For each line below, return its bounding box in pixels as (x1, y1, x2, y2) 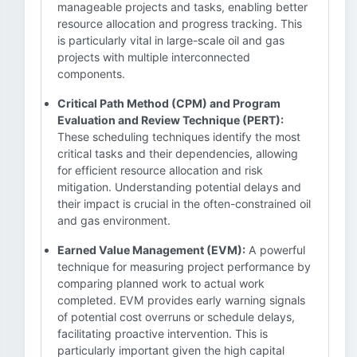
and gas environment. (57, 214, 171, 227)
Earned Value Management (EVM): (57, 243, 245, 257)
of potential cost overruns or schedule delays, (57, 310, 295, 324)
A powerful (245, 243, 305, 257)
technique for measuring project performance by (57, 260, 311, 273)
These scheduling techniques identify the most (57, 130, 300, 143)
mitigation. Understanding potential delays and (57, 180, 301, 194)
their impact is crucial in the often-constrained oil (57, 197, 311, 210)
